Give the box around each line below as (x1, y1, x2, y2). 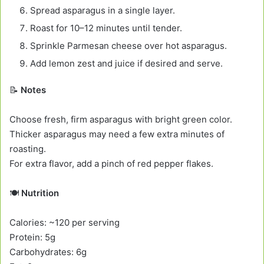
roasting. (9, 143, 46, 155)
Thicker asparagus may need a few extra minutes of (9, 128, 225, 140)
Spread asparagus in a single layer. (30, 5, 175, 16)
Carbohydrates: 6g (9, 246, 87, 258)
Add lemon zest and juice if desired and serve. (30, 58, 223, 70)
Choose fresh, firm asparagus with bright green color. (9, 114, 232, 126)
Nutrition (21, 187, 59, 199)
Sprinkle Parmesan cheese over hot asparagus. (30, 40, 227, 52)
